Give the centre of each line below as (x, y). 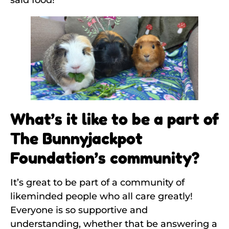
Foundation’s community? (105, 158)
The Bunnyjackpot (76, 139)
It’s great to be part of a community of (97, 183)
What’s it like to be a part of (114, 119)
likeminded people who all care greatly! (101, 197)
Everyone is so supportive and (79, 210)
